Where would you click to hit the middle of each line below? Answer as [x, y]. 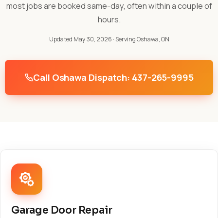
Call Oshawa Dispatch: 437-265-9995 [113, 77]
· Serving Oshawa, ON [140, 39]
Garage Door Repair [62, 210]
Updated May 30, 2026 [80, 39]
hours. [109, 19]
